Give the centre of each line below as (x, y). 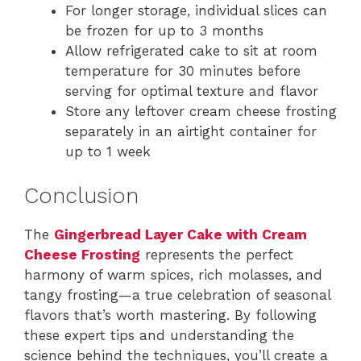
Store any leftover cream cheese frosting (201, 112)
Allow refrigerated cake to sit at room (191, 51)
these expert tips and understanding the (159, 335)
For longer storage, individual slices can (196, 11)
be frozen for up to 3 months (164, 31)
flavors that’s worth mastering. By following (170, 315)
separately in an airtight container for (191, 132)
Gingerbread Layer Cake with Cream (180, 234)
